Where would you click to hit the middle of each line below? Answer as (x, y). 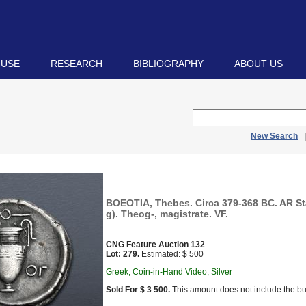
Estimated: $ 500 (171, 254)
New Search (274, 136)
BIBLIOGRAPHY (168, 64)
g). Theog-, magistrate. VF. (167, 214)
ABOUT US (259, 64)
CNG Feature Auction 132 (155, 245)
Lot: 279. (123, 254)
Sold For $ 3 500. (138, 290)
